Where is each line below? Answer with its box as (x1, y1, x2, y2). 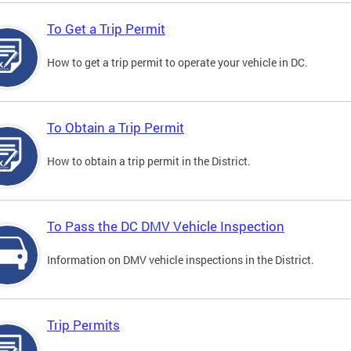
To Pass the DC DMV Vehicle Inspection (47, 217, 284, 236)
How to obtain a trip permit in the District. (47, 154, 251, 169)
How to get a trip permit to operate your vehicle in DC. (47, 55, 308, 71)
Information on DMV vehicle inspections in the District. (47, 252, 314, 268)
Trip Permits (47, 316, 120, 335)
